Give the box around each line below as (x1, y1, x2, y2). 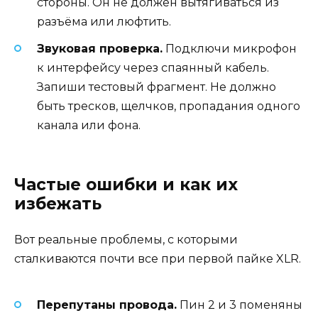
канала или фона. (37, 118, 141, 132)
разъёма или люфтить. (37, 14, 171, 28)
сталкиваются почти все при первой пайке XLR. (14, 252, 301, 266)
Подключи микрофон (163, 41, 297, 55)
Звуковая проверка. (37, 41, 163, 55)
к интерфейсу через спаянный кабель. (37, 60, 269, 75)
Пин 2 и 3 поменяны (177, 298, 302, 312)
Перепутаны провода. (37, 298, 177, 312)
